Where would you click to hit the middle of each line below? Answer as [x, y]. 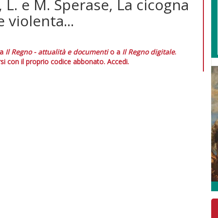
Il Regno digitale [148, 52]
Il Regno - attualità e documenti [57, 52]
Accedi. [118, 61]
